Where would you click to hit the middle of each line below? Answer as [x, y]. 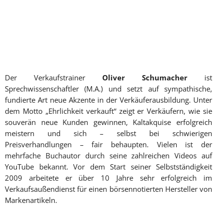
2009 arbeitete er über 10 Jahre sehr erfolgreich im [108, 178]
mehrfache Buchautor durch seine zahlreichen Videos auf [108, 155]
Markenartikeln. [31, 200]
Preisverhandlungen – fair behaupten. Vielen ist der [108, 144]
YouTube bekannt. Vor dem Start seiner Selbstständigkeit [108, 167]
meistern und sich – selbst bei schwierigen [108, 133]
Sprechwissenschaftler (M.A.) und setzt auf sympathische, [108, 89]
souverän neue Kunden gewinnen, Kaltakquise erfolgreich [108, 122]
